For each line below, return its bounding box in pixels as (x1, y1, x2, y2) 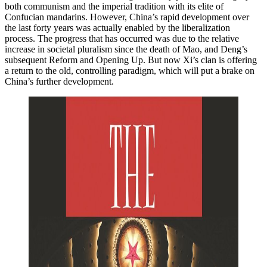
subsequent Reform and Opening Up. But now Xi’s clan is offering (5, 54, 257, 65)
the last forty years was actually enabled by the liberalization (5, 22, 230, 33)
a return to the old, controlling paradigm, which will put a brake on (5, 65, 254, 76)
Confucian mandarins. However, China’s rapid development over (5, 11, 249, 22)
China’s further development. (5, 76, 114, 86)
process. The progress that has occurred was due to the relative (5, 33, 239, 44)
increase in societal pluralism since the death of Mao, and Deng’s (5, 44, 247, 54)
